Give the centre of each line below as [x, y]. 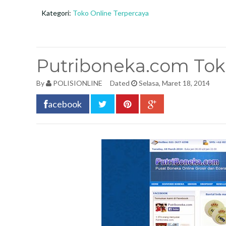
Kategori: [57, 13]
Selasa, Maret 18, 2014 [174, 83]
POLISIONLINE [78, 83]
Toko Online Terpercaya [111, 13]
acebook [65, 104]
